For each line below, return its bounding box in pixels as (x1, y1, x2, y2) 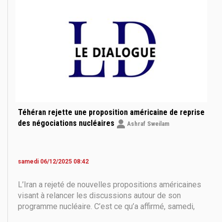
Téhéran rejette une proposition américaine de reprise (18, 107, 205, 117)
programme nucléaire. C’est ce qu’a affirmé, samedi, (18, 201, 195, 211)
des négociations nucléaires (18, 118, 116, 128)
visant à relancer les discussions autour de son (18, 190, 181, 200)
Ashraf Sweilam (125, 119, 169, 127)
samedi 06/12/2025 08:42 (18, 158, 89, 165)
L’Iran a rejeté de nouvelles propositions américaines (18, 179, 201, 189)
